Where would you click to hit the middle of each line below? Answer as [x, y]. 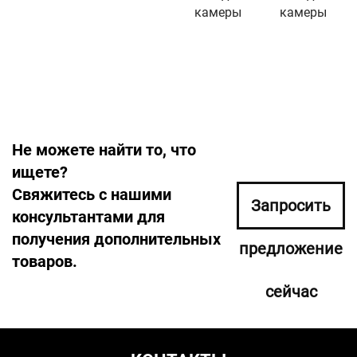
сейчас [291, 292]
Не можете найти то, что [104, 150]
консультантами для [88, 217]
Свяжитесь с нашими [92, 195]
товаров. [45, 262]
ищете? [40, 173]
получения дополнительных [116, 239]
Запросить [291, 206]
